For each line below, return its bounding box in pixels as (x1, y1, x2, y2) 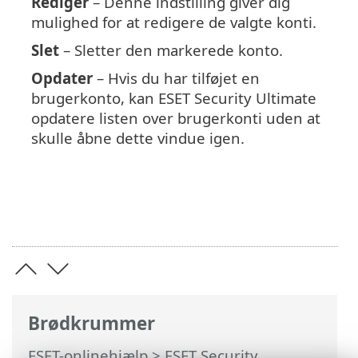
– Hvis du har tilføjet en (93, 68, 260, 89)
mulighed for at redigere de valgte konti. (31, 12, 316, 33)
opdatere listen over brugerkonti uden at (31, 108, 320, 129)
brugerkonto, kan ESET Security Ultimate (31, 88, 316, 109)
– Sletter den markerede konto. (59, 40, 283, 61)
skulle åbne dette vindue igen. (31, 128, 245, 149)
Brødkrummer (28, 310, 155, 336)
